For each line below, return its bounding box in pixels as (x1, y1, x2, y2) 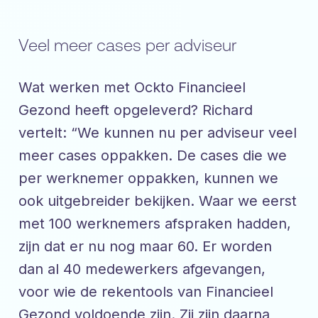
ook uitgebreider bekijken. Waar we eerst (18, 192, 297, 210)
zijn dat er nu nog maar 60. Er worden (18, 238, 272, 256)
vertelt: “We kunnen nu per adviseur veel (18, 124, 297, 142)
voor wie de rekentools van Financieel (18, 283, 273, 301)
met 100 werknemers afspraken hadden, (18, 215, 291, 233)
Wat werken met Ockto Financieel (18, 79, 246, 97)
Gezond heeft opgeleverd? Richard (18, 102, 253, 119)
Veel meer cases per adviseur (18, 35, 236, 56)
